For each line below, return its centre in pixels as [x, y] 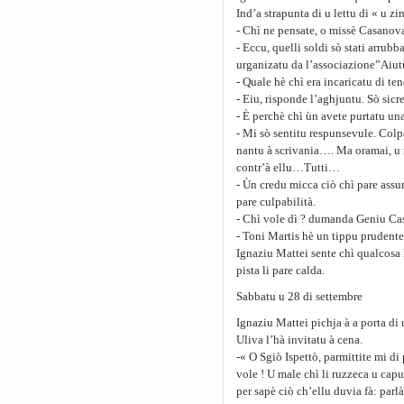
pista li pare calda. [280, 270]
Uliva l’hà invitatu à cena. [299, 340]
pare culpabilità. [276, 202]
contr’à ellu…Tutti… [288, 167]
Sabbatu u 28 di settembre [299, 296]
